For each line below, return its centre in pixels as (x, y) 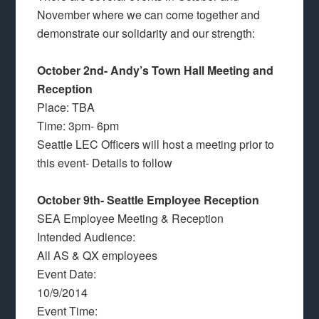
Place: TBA (66, 107)
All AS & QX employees (98, 255)
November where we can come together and (149, 15)
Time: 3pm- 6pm (78, 126)
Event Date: (67, 274)
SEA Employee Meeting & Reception (131, 218)
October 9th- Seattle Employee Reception (148, 200)
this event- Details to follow (105, 163)
